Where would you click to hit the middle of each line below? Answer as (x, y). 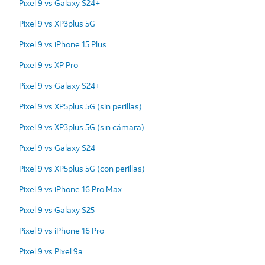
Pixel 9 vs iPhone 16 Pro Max (70, 189)
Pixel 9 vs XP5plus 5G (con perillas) (82, 168)
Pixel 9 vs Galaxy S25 (57, 209)
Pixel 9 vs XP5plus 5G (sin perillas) (80, 106)
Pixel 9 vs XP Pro (49, 64)
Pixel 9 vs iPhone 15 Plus (63, 44)
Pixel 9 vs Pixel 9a (51, 251)
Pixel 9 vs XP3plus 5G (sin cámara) (82, 127)
